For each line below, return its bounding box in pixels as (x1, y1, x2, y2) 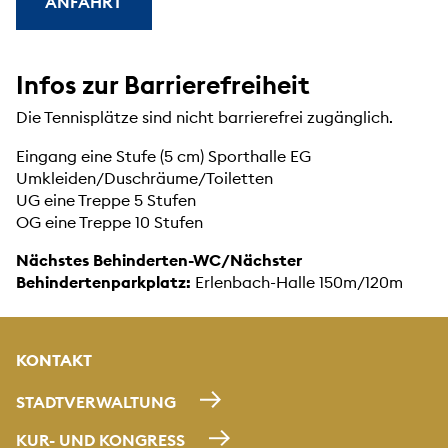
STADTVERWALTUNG (16, 392, 176, 413)
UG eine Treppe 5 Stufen (16, 189, 196, 210)
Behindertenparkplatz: (16, 271, 191, 292)
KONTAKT (16, 350, 92, 371)
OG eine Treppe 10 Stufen (16, 211, 203, 232)
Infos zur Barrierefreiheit (16, 69, 310, 102)
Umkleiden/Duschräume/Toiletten (16, 167, 273, 188)
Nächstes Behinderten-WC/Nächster (16, 249, 302, 270)
